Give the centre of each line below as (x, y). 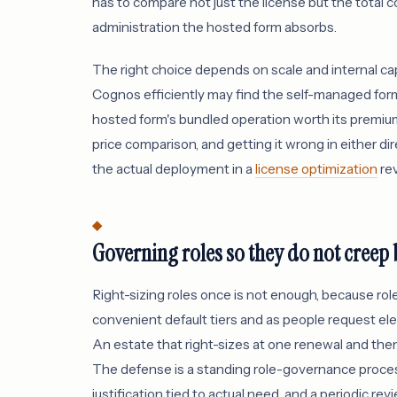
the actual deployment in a (174, 168)
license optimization (316, 168)
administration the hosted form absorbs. (214, 27)
